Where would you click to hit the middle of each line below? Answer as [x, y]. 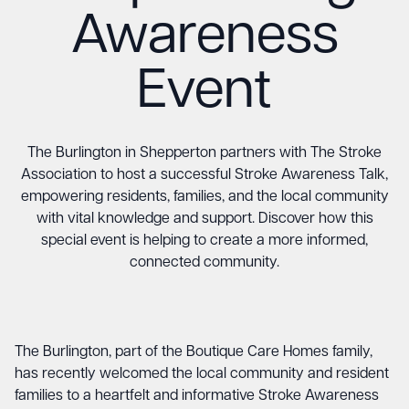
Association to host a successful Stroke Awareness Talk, [204, 175]
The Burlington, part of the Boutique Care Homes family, [194, 352]
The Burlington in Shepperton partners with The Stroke [204, 153]
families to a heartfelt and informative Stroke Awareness [197, 396]
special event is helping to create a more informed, [204, 241]
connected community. [204, 263]
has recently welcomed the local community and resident [202, 374]
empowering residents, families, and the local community [204, 197]
